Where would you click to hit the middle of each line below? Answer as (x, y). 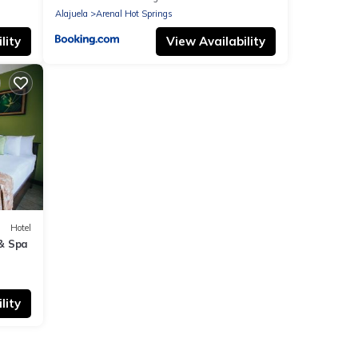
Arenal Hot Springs (134, 13)
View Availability (216, 41)
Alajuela (72, 13)
